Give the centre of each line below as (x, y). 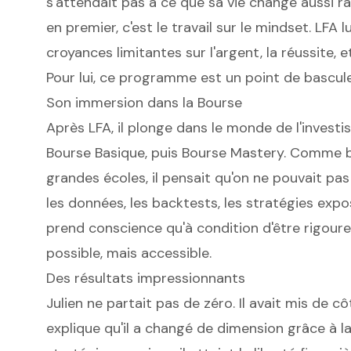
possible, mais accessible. (128, 253)
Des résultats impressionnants (145, 279)
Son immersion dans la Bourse (144, 103)
